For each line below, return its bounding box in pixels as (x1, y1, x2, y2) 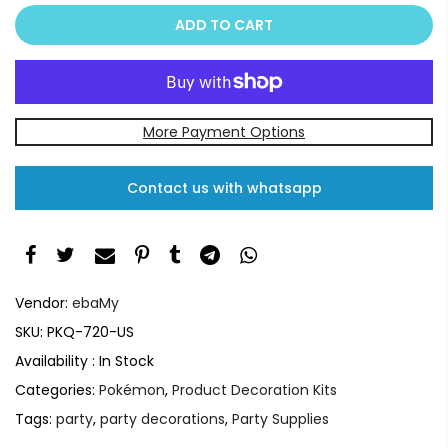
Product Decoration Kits (172, 379, 337, 400)
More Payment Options (143, 122, 305, 142)
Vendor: (15, 292, 72, 313)
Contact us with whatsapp (126, 178, 322, 198)
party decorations (100, 408, 225, 429)
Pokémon (99, 379, 165, 400)
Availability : (15, 350, 99, 371)
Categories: (15, 379, 99, 400)
